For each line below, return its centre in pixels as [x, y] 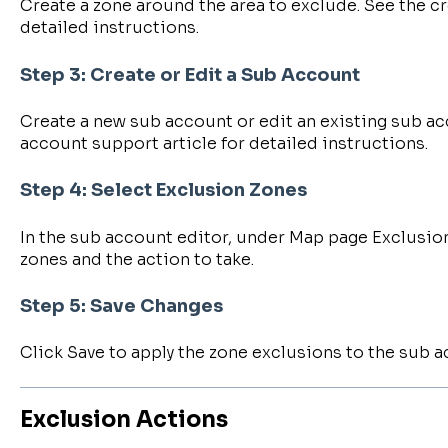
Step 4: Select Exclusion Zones [163, 190]
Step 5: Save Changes [121, 306]
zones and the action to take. [136, 259]
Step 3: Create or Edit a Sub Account [189, 74]
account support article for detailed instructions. [223, 143]
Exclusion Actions [123, 419]
